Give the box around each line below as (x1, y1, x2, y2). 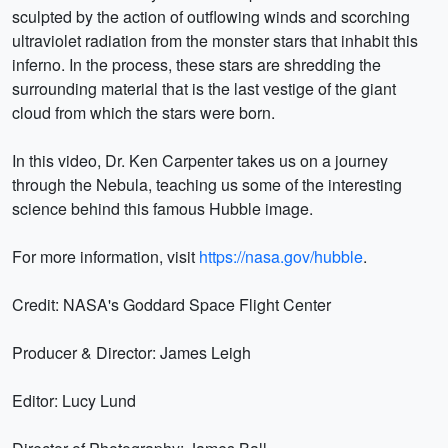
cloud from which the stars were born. (12, 101, 275, 124)
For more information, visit (12, 245, 199, 268)
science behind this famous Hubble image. (12, 197, 313, 220)
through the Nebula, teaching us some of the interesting (12, 173, 402, 196)
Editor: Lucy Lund (12, 389, 136, 412)
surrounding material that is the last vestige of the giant (12, 77, 396, 100)
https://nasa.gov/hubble (199, 245, 363, 268)
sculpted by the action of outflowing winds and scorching (12, 5, 410, 28)
